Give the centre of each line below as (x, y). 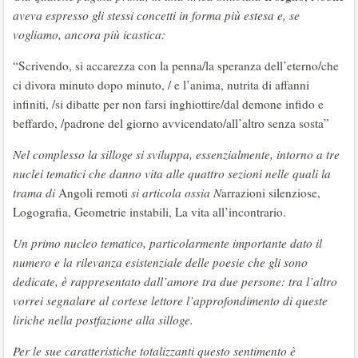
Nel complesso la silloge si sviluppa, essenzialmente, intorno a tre (176, 154)
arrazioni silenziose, (271, 193)
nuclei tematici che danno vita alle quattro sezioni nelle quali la (172, 173)
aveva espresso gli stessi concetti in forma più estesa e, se (156, 15)
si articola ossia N (176, 193)
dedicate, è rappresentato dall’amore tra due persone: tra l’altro (175, 281)
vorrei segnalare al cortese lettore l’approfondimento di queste (170, 300)
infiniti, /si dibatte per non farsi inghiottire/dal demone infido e (168, 104)
